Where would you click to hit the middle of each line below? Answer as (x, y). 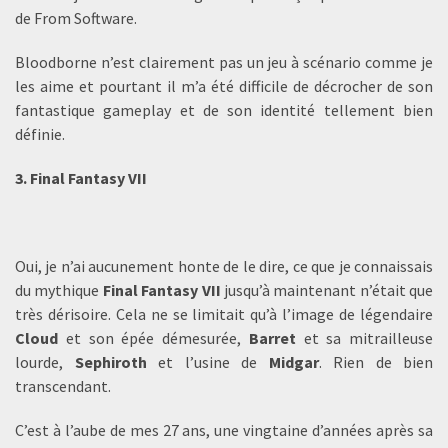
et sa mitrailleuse (364, 338)
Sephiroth (110, 362)
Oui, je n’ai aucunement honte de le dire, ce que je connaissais (224, 266)
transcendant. (63, 386)
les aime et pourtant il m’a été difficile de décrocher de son (224, 86)
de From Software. (76, 18)
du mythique (59, 290)
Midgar (293, 362)
